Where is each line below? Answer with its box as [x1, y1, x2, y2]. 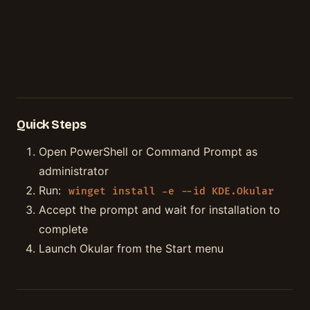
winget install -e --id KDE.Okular [69, 185, 274, 198]
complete [39, 222, 88, 237]
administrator [39, 164, 109, 179]
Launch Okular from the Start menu [39, 241, 224, 256]
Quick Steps [17, 117, 86, 132]
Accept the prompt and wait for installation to [39, 203, 280, 217]
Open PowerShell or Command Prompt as [39, 145, 257, 159]
